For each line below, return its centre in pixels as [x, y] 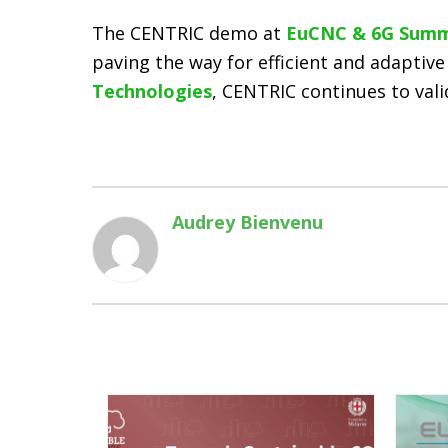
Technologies [152, 91]
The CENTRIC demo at [189, 33]
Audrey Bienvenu [247, 222]
